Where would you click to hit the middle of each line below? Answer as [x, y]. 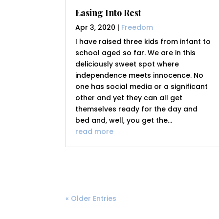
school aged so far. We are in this [136, 53]
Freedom [137, 28]
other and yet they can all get [129, 98]
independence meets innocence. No [140, 76]
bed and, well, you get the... [124, 120]
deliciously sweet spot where [127, 64]
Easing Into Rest [109, 13]
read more [95, 132]
